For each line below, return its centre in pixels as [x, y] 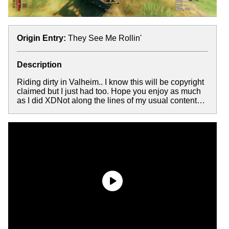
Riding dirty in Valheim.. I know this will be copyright [110, 82]
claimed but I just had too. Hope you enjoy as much [109, 91]
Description [39, 64]
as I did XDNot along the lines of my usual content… [111, 100]
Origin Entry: [41, 38]
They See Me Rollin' [105, 38]
